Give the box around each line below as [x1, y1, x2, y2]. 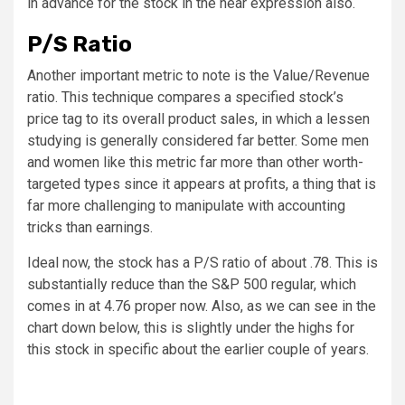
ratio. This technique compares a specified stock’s [27, 88, 344, 106]
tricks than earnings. [27, 218, 153, 236]
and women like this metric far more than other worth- [27, 153, 363, 171]
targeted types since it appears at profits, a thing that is [27, 174, 376, 193]
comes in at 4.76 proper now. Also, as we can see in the [27, 297, 376, 315]
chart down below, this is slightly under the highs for [27, 318, 354, 336]
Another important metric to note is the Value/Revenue [27, 66, 370, 84]
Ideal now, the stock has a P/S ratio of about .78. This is [27, 253, 378, 271]
